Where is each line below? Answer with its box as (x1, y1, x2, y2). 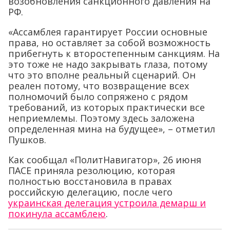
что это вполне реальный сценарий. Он (8, 68, 196, 81)
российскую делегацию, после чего (8, 185, 172, 198)
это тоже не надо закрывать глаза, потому (8, 57, 207, 70)
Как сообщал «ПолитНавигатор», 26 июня (8, 153, 201, 166)
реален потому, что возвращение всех (8, 79, 189, 92)
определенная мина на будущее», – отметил (8, 122, 215, 135)
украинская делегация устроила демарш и (8, 196, 206, 209)
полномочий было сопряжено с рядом (8, 90, 188, 103)
